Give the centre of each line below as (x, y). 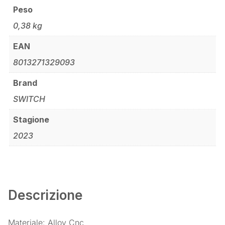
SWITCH (29, 99)
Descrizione (45, 195)
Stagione (31, 120)
